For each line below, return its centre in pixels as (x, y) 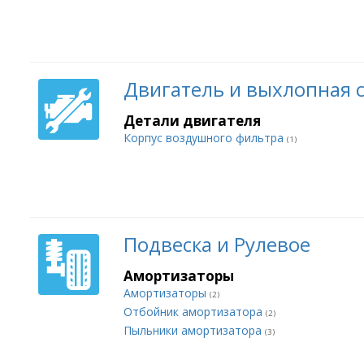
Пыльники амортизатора (194, 330)
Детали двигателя (192, 121)
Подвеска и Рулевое (217, 244)
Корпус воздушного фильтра (205, 138)
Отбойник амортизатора (195, 312)
